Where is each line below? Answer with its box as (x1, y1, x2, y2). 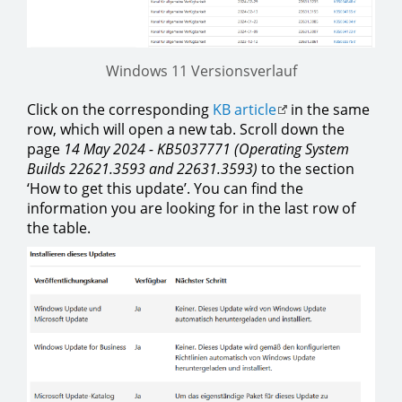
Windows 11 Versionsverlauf (105, 60, 297, 81)
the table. (27, 217, 91, 238)
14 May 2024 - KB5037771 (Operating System (64, 138, 349, 159)
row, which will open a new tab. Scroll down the (27, 118, 345, 139)
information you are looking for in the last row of (27, 197, 355, 218)
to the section (258, 158, 354, 179)
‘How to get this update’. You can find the (27, 178, 303, 198)
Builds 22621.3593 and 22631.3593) (27, 158, 258, 179)
